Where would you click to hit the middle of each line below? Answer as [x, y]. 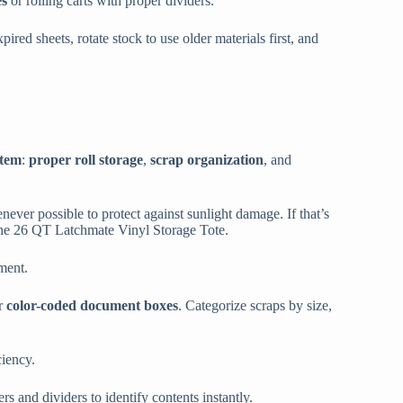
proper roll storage [86, 159]
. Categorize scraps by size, [255, 305]
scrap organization [207, 159]
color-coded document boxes [92, 305]
